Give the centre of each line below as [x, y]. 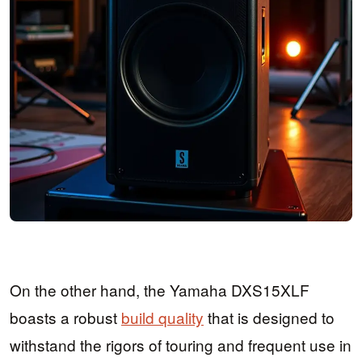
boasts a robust [65, 317]
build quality [162, 317]
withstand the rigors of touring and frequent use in [181, 344]
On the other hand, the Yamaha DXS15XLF [160, 289]
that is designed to [269, 317]
